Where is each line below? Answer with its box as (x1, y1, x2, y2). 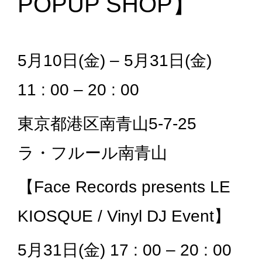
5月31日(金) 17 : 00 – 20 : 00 (18, 240, 232, 259)
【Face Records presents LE (18, 177, 230, 196)
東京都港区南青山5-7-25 (18, 114, 213, 133)
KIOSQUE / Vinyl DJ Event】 (18, 206, 230, 225)
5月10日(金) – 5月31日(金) (18, 51, 212, 70)
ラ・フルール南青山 (18, 143, 167, 162)
